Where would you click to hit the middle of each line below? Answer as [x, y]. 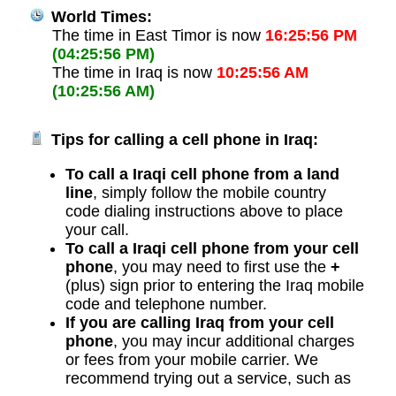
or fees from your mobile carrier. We [191, 360]
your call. [97, 230]
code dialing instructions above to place [204, 212]
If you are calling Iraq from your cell [199, 323]
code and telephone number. [166, 305]
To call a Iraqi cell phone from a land [202, 175]
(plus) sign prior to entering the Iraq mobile [214, 286]
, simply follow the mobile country [209, 193]
